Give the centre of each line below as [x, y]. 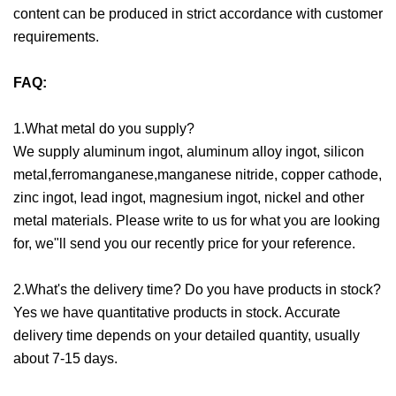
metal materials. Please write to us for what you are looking [197, 220]
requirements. [56, 36]
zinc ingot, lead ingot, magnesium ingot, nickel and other [189, 197]
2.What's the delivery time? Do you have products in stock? [197, 289]
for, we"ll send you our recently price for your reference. [184, 243]
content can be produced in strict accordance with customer [198, 13]
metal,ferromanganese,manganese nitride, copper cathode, [198, 174]
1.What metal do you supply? [104, 128]
